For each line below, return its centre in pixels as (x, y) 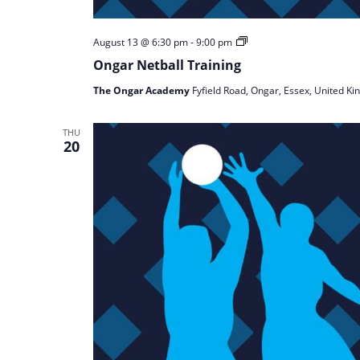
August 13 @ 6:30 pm (140, 42)
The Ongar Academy (142, 90)
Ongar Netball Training (167, 65)
